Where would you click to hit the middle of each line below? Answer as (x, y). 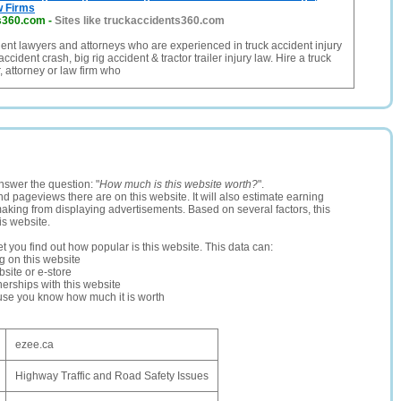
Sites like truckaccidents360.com (140, 21)
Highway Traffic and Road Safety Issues (112, 376)
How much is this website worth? (179, 184)
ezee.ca (34, 345)
